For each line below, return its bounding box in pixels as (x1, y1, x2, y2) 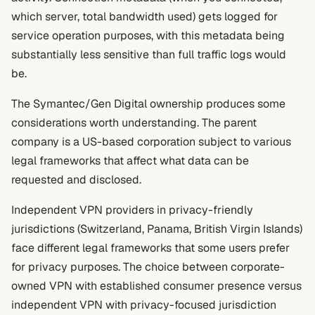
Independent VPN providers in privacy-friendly (11, 202, 253, 217)
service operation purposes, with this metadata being (11, 28, 285, 43)
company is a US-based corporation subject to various (11, 134, 291, 149)
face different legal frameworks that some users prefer (11, 240, 290, 255)
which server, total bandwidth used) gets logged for (11, 9, 278, 24)
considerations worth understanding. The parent (11, 115, 257, 130)
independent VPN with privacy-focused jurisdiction (11, 297, 276, 312)
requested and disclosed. (11, 172, 141, 187)
